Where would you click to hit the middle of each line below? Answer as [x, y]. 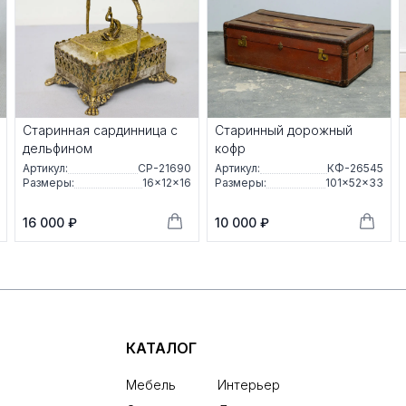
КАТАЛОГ [161, 348]
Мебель [150, 385]
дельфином [58, 149]
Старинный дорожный [284, 130]
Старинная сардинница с [100, 130]
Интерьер [248, 385]
